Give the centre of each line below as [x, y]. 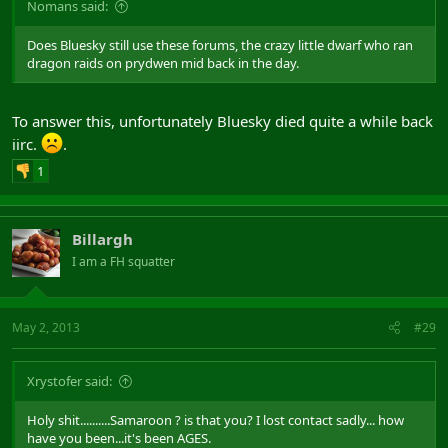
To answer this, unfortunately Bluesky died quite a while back [222, 121]
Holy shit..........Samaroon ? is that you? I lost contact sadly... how [215, 419]
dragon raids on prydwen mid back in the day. [163, 62]
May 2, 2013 [46, 327]
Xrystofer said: [69, 380]
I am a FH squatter [123, 261]
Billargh [102, 239]
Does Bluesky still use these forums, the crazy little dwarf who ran [220, 44]
